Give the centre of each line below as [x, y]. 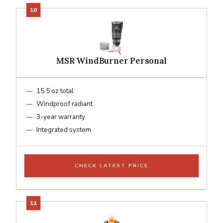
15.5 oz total [55, 91]
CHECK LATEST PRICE [111, 166]
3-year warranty [61, 116]
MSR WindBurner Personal [111, 60]
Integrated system [64, 129]
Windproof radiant [64, 104]
